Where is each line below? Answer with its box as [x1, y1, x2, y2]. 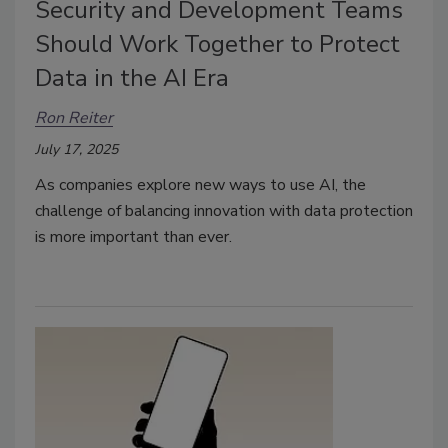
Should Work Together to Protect [35, 27, 400, 60]
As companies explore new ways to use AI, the [35, 173, 366, 196]
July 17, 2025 [35, 139, 118, 159]
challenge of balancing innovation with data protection [35, 199, 413, 222]
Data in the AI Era [35, 61, 229, 94]
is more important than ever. [35, 225, 236, 248]
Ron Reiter [35, 107, 113, 130]
